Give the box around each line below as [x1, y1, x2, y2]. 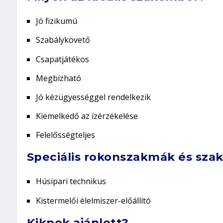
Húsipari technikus [35, 176, 106, 187]
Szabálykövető [35, 34, 90, 46]
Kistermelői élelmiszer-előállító [35, 195, 151, 206]
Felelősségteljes [35, 129, 95, 141]
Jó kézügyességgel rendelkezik [35, 91, 151, 103]
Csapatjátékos [35, 53, 89, 65]
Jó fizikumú [35, 15, 77, 27]
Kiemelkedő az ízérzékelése [35, 111, 140, 122]
